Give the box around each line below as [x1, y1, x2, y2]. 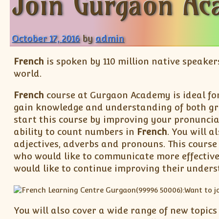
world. [13, 68, 42, 79]
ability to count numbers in [13, 126, 137, 137]
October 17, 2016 [12, 33, 80, 44]
